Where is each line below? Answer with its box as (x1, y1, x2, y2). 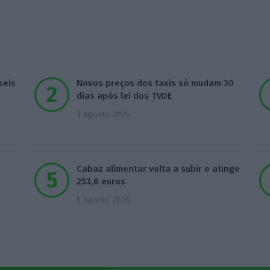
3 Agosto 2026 (77, 109, 131, 120)
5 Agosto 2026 (77, 195, 131, 206)
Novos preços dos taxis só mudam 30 (77, 78, 234, 89)
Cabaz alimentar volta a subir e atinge (77, 163, 240, 175)
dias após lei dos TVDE (77, 90, 173, 102)
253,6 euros (77, 176, 126, 187)
